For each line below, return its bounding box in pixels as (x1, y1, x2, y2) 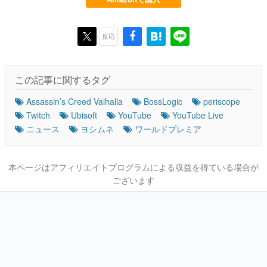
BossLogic (144, 95, 182, 107)
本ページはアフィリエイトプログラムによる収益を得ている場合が (8, 160, 259, 173)
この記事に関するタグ (15, 72, 110, 86)
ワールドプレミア (135, 122, 201, 135)
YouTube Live (172, 108, 223, 121)
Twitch (26, 108, 50, 121)
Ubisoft (71, 108, 97, 121)
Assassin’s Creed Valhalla (26, 95, 123, 107)
